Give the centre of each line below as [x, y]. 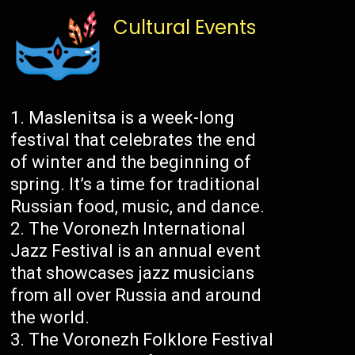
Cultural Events [185, 28]
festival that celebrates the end [134, 140]
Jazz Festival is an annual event [136, 251]
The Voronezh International [137, 229]
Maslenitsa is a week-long [132, 118]
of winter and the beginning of [131, 162]
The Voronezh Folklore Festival [151, 340]
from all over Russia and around [136, 296]
